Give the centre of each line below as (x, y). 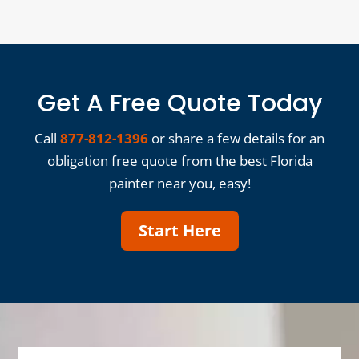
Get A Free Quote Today (179, 103)
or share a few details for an (236, 138)
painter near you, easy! (179, 183)
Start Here (179, 230)
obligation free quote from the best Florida (179, 160)
